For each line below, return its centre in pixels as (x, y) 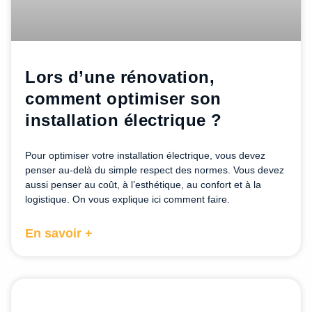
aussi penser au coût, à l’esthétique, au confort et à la (143, 185)
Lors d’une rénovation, (120, 77)
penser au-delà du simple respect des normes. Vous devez (155, 170)
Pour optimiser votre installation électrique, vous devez (145, 156)
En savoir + (59, 234)
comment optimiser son (123, 99)
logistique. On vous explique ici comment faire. (127, 200)
